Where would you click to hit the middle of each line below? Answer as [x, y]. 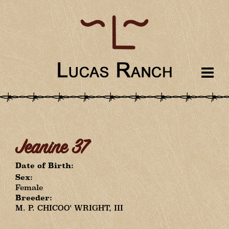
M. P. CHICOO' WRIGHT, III [69, 208]
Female [29, 187]
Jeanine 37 [52, 148]
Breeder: [34, 198]
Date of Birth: [44, 165]
